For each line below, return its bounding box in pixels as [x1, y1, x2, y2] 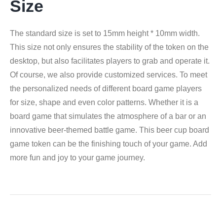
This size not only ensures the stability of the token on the [10, 42, 209, 51]
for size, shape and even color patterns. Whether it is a [10, 98, 198, 107]
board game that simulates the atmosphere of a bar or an [10, 111, 206, 120]
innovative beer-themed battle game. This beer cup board [10, 125, 209, 134]
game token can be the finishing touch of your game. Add [10, 139, 207, 148]
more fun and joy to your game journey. [10, 153, 145, 162]
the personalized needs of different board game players [10, 84, 202, 93]
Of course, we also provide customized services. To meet [10, 70, 207, 79]
